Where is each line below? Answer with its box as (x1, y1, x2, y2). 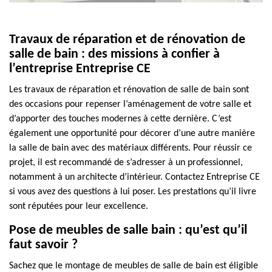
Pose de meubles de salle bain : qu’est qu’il (9, 223, 247, 237)
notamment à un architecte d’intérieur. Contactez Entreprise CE (9, 172, 260, 182)
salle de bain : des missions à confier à (9, 47, 220, 61)
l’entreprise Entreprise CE (9, 62, 151, 76)
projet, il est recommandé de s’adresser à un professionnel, (9, 158, 243, 168)
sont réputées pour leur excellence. (9, 202, 148, 211)
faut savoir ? (9, 238, 78, 252)
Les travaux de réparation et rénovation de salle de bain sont (9, 85, 249, 95)
